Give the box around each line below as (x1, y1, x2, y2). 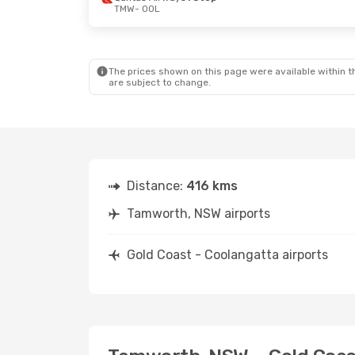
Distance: (127, 178, 186, 193)
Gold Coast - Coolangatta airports (127, 247, 328, 262)
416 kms (186, 178, 238, 193)
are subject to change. (109, 77, 211, 88)
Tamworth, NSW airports (127, 206, 270, 221)
